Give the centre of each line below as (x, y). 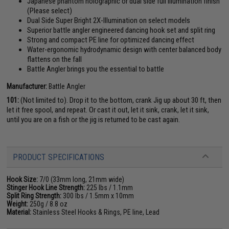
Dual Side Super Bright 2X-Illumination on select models (109, 20)
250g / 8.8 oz (48, 204)
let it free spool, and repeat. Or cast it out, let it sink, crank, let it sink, (108, 110)
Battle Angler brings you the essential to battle (96, 69)
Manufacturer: (27, 86)
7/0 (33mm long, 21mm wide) (81, 179)
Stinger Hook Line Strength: (46, 187)
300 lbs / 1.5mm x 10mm (98, 196)
